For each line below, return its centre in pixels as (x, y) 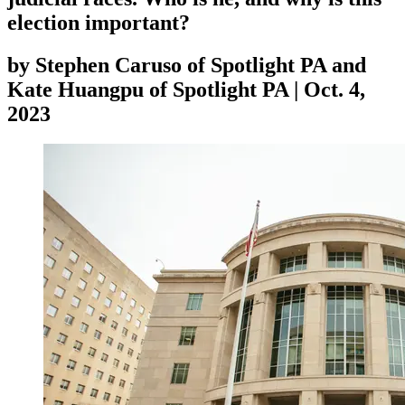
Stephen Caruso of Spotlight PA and (201, 65)
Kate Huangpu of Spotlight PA (148, 89)
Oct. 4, (334, 89)
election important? (99, 22)
